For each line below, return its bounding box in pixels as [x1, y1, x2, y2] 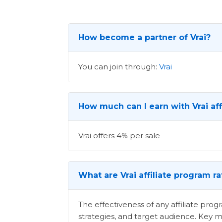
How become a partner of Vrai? [78, 32, 211, 42]
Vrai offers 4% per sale [78, 130, 160, 140]
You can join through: [78, 61, 159, 71]
